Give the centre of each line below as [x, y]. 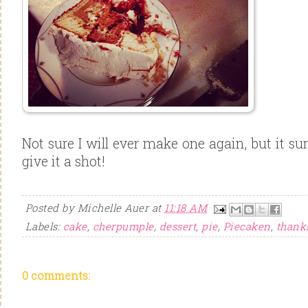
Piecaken [247, 226]
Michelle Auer [113, 208]
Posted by [52, 208]
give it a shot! [64, 161]
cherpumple [123, 226]
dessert [178, 226]
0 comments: [56, 276]
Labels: [44, 226]
